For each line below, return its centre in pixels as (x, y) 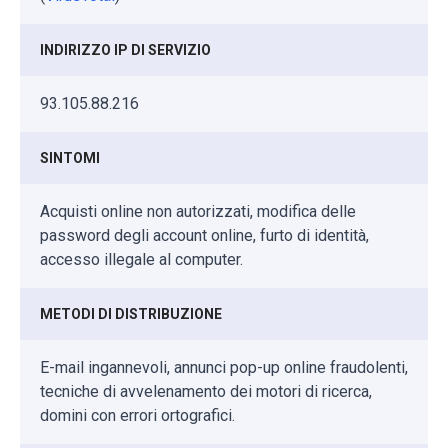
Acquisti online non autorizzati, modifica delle (198, 211)
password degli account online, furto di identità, (204, 235)
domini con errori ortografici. (137, 415)
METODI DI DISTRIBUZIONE (131, 313)
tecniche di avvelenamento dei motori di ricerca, (206, 391)
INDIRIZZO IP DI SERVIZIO (125, 49)
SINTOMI (70, 157)
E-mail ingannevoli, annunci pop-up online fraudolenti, (224, 367)
